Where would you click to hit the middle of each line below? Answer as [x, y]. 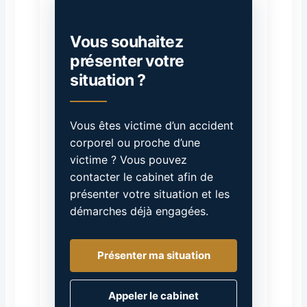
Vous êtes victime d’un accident [152, 125]
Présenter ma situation [153, 255]
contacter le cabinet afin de [142, 177]
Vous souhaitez [127, 42]
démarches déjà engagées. [139, 211]
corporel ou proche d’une [135, 143]
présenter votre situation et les [150, 194]
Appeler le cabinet [153, 296]
